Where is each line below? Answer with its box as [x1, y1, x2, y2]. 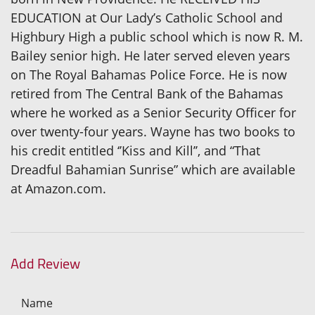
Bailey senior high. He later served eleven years [11, 47, 290, 65]
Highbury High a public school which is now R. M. [11, 28, 303, 46]
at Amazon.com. [11, 180, 106, 198]
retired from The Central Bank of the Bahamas [11, 85, 283, 103]
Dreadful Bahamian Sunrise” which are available [11, 161, 295, 179]
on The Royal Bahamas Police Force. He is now [11, 66, 287, 84]
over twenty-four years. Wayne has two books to [11, 123, 295, 141]
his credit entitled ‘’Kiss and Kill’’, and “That [11, 142, 260, 160]
